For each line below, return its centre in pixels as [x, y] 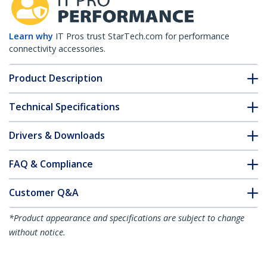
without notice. [37, 232]
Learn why [31, 36]
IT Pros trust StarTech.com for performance [142, 36]
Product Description [56, 78]
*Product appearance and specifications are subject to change [127, 218]
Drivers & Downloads [57, 136]
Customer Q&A [44, 193]
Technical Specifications [64, 107]
